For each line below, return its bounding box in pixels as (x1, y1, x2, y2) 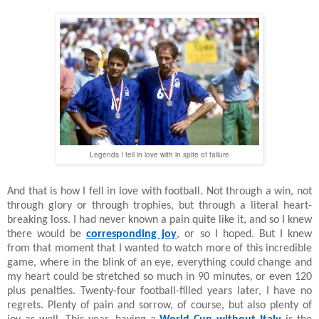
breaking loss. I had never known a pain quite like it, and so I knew (7, 214, 312, 226)
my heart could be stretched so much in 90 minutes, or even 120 (7, 271, 312, 283)
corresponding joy (86, 228, 177, 240)
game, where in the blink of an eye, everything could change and (7, 256, 312, 268)
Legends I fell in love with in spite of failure (90, 149, 229, 159)
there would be (7, 228, 87, 240)
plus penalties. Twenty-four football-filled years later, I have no (7, 285, 312, 297)
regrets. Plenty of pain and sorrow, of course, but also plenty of (7, 299, 312, 311)
